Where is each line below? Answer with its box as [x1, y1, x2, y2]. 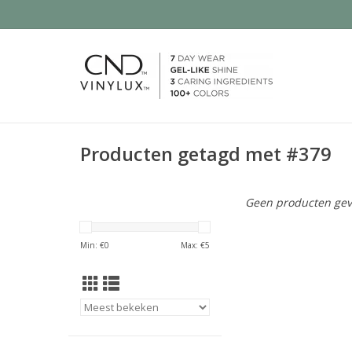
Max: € [181, 240, 205, 251]
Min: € [80, 240, 104, 251]
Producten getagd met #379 [80, 141, 332, 167]
